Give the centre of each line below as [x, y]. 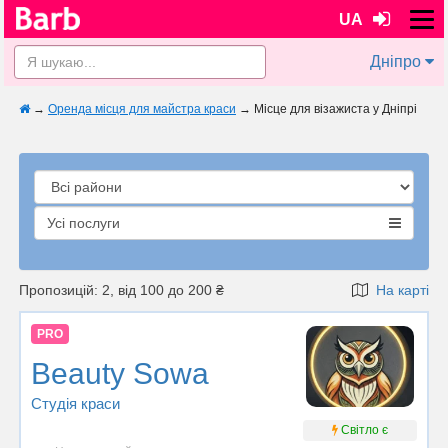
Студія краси [75, 404]
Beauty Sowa [120, 374]
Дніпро [395, 61]
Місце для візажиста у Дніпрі [335, 109]
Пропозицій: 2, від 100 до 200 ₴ [121, 290]
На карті [398, 290]
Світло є [363, 429]
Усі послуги [83, 223]
